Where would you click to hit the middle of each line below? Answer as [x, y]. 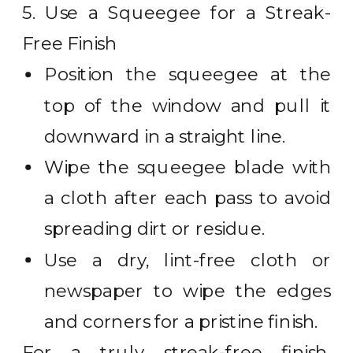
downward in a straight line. [165, 136]
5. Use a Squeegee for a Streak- [177, 13]
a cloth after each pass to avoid [188, 198]
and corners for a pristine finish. [181, 321]
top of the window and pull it [188, 105]
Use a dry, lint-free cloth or [188, 260]
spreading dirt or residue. [154, 229]
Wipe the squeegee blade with [188, 167]
